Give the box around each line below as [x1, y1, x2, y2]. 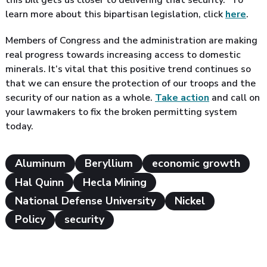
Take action [155, 91, 209, 105]
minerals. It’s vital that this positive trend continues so [5, 63, 251, 76]
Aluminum [15, 156, 66, 171]
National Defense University [15, 194, 156, 209]
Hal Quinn [15, 175, 64, 190]
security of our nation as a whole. [5, 91, 155, 105]
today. [5, 120, 33, 133]
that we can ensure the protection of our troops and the [5, 77, 256, 91]
